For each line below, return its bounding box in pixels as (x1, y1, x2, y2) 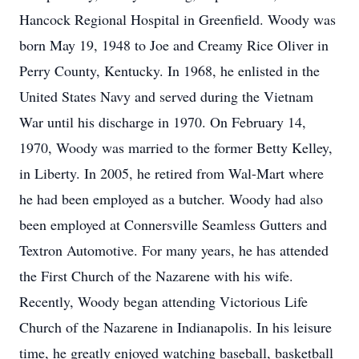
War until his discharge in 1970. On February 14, (19, 112, 306, 131)
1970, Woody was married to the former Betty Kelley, (19, 138, 333, 157)
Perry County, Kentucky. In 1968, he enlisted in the (19, 61, 320, 80)
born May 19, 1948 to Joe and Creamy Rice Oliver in (19, 35, 329, 54)
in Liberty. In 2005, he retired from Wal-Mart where (19, 163, 324, 183)
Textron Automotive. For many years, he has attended (19, 240, 329, 260)
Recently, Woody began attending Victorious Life (19, 292, 308, 311)
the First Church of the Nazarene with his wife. (19, 266, 293, 285)
